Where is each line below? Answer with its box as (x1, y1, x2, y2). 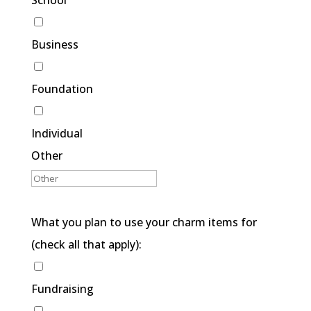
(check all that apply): (31, 237, 142, 253)
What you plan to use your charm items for (31, 215, 257, 230)
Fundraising (31, 281, 94, 297)
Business (31, 37, 78, 53)
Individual (31, 126, 83, 142)
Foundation (31, 81, 93, 97)
